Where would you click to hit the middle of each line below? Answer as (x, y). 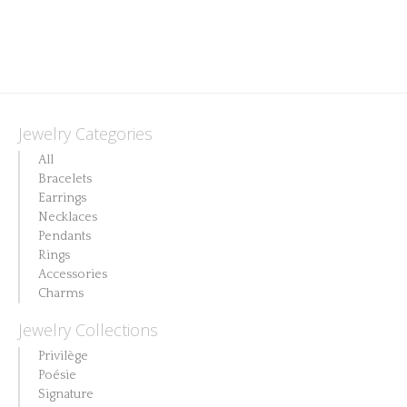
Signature (66, 394)
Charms (61, 293)
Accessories (73, 274)
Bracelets (65, 179)
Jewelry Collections (88, 330)
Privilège (63, 356)
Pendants (65, 236)
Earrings (62, 198)
